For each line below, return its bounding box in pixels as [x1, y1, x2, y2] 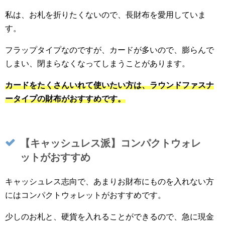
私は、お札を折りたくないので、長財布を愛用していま [5, 11, 206, 20]
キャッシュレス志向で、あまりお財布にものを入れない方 [5, 177, 214, 186]
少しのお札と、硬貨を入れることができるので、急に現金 [5, 212, 214, 221]
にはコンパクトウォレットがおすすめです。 [5, 191, 166, 200]
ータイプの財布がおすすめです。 [5, 94, 126, 103]
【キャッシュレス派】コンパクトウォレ [20, 138, 201, 149]
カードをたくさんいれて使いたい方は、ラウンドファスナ [5, 81, 214, 90]
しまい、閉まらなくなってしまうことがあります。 [5, 59, 190, 68]
